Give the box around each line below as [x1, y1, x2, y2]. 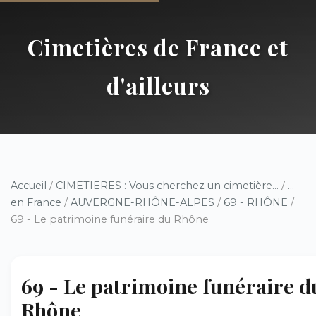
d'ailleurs [106, 70, 210, 100]
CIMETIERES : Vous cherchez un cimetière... [56, 179, 279, 192]
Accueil [11, 179, 47, 192]
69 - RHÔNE [224, 196, 288, 209]
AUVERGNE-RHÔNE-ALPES [71, 196, 214, 209]
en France [11, 196, 61, 209]
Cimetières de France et [28, 32, 288, 62]
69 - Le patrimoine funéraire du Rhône [11, 213, 209, 226]
